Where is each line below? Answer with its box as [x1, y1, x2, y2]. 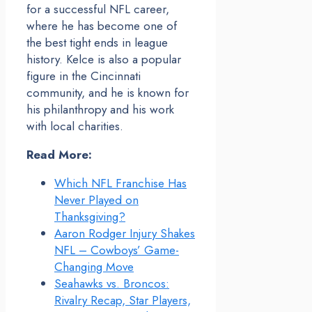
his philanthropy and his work [26, 101, 174, 118]
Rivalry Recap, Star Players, [54, 292, 191, 309]
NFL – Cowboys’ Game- [54, 242, 179, 259]
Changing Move [54, 258, 134, 276]
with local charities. [26, 118, 123, 135]
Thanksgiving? [54, 208, 125, 226]
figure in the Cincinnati [26, 68, 141, 85]
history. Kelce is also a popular [26, 51, 181, 68]
